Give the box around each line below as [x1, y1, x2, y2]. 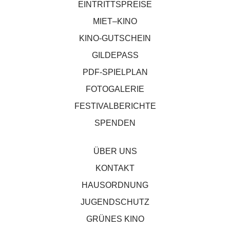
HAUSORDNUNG [82, 180, 148, 189]
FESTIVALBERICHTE [74, 101, 156, 110]
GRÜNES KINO [86, 214, 144, 223]
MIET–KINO [93, 16, 137, 26]
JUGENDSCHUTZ [81, 197, 149, 206]
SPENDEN [94, 118, 136, 127]
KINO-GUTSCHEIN [79, 33, 151, 43]
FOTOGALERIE [86, 84, 144, 93]
